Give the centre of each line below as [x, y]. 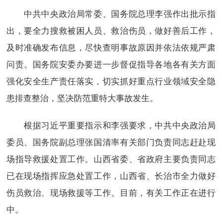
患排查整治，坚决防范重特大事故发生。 [82, 97]
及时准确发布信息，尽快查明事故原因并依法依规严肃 [111, 47]
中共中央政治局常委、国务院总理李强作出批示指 [111, 13]
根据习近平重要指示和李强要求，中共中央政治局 [111, 125]
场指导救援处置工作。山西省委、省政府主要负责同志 [111, 159]
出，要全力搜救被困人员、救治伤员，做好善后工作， [111, 30]
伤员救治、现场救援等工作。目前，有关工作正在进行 [111, 192]
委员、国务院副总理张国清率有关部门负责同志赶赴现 [111, 142]
